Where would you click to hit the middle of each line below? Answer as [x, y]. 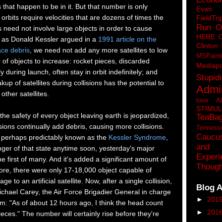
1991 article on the [127, 39]
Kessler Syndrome [137, 138]
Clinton [207, 45]
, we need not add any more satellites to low [99, 50]
